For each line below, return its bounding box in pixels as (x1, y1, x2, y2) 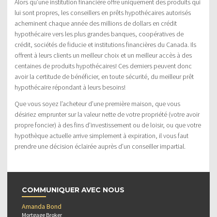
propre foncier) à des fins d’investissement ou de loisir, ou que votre (15, 120, 201, 129)
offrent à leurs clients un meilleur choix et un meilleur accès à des (15, 50, 192, 60)
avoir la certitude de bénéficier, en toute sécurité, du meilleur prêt (15, 72, 194, 81)
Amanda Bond (22, 201, 62, 211)
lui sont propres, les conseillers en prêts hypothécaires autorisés (15, 8, 191, 17)
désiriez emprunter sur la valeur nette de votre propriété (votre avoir (15, 109, 200, 119)
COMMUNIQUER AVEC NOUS (22, 185, 124, 194)
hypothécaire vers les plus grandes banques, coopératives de (15, 29, 184, 38)
